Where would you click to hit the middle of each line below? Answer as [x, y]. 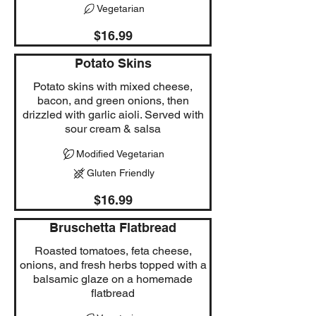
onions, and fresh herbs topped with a [113, 265]
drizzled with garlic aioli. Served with [113, 114]
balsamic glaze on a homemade [113, 279]
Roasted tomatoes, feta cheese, [113, 250]
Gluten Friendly [120, 172]
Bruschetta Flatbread [113, 227]
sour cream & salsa [113, 128]
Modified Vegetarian [120, 153]
